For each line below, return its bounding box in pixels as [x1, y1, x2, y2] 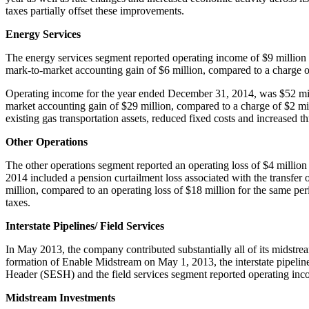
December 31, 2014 [168, 87, 254, 99]
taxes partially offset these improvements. [6, 4, 184, 17]
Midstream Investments [6, 291, 115, 303]
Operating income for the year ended [6, 87, 168, 99]
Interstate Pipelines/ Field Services [6, 219, 164, 232]
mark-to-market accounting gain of [6, 63, 159, 76]
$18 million [186, 183, 235, 196]
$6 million [159, 63, 203, 76]
